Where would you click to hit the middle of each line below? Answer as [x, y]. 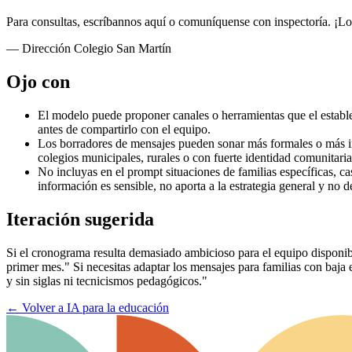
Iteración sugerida [80, 219]
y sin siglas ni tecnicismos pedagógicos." [107, 280]
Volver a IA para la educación [95, 307]
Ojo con [38, 82]
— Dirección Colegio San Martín [89, 49]
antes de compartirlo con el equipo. [124, 129]
